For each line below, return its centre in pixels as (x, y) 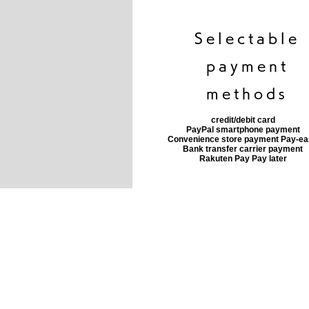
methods (248, 93)
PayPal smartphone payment (243, 130)
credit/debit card (243, 120)
